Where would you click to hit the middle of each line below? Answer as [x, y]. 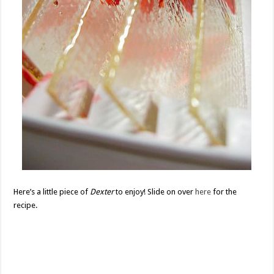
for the [224, 192]
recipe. [26, 206]
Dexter [102, 192]
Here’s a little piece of [52, 192]
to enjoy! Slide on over [155, 192]
